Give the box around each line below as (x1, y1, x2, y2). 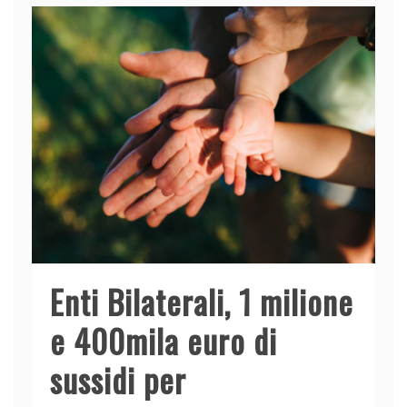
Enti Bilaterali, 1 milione (50, 277, 353, 326)
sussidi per (50, 355, 186, 404)
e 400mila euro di (50, 316, 277, 365)
